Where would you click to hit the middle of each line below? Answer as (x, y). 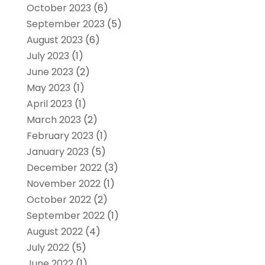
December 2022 (64, 168)
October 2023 (59, 8)
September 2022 (65, 216)
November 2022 (63, 184)
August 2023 (54, 40)
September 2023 (65, 24)
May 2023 (48, 88)
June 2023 (50, 72)
